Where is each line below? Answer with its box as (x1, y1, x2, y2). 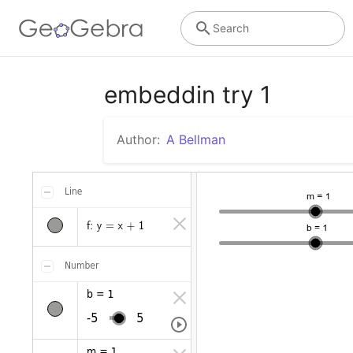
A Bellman (166, 132, 225, 147)
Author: (117, 132, 160, 147)
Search (212, 20, 249, 35)
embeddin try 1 (104, 80, 271, 109)
